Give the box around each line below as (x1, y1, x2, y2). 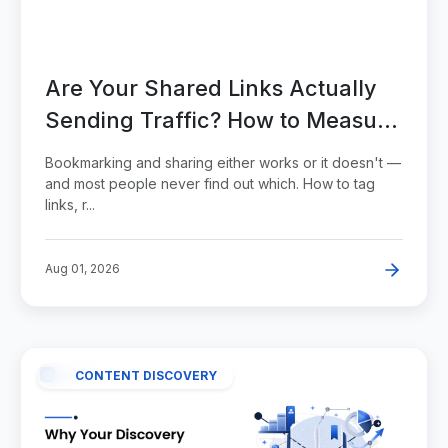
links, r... (45, 195, 95, 213)
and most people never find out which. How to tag (45, 174, 375, 192)
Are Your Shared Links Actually (45, 74, 377, 101)
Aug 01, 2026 (45, 260, 120, 276)
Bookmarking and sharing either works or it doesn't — (45, 153, 401, 171)
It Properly (45, 138, 155, 165)
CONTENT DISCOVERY (75, 368, 217, 384)
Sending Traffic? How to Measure (45, 106, 399, 133)
